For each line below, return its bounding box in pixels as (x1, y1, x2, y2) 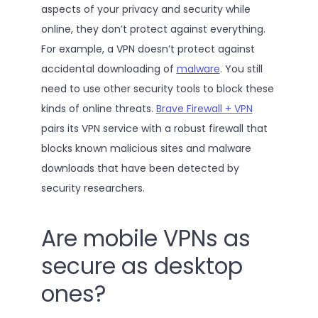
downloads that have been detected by (40, 161, 239, 176)
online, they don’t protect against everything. (40, 22, 265, 37)
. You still (219, 62, 263, 77)
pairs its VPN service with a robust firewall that (40, 121, 268, 136)
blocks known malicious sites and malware (40, 141, 251, 156)
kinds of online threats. (40, 102, 156, 116)
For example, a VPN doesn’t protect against (40, 42, 255, 57)
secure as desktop (40, 250, 243, 282)
